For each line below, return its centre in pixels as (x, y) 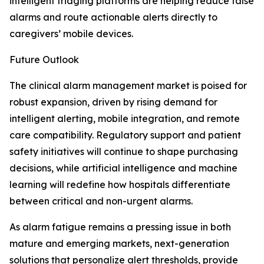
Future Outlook (44, 60)
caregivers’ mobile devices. (71, 34)
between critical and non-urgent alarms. (101, 201)
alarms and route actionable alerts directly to (113, 17)
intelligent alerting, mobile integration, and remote (125, 119)
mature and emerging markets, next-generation (119, 244)
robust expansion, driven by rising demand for (113, 102)
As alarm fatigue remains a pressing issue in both (120, 227)
